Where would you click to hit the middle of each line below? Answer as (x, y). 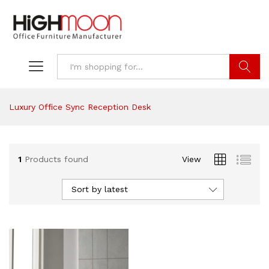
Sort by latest (100, 189)
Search (245, 92)
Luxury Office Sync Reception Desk (80, 107)
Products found (56, 159)
